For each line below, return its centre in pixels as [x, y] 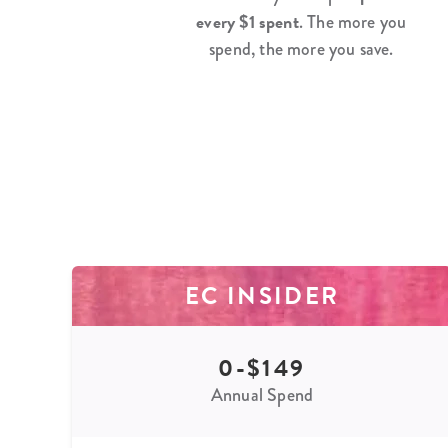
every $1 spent [247, 21]
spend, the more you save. [301, 48]
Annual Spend [262, 394]
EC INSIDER [262, 295]
